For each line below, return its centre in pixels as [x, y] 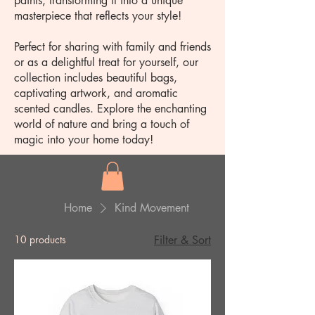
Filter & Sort [182, 240]
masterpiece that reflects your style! [98, 16]
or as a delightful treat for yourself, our [106, 62]
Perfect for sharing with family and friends [112, 47]
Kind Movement [152, 207]
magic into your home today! [84, 140]
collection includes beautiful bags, [96, 78]
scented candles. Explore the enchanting [110, 109]
